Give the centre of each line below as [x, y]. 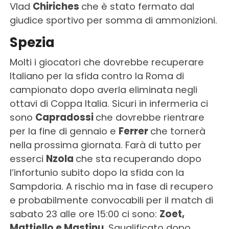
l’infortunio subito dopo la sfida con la [97, 173]
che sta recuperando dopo [138, 159]
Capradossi [65, 118]
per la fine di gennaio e [64, 131]
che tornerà [178, 131]
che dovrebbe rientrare [150, 118]
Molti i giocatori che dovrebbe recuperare [107, 62]
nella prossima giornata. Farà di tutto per [105, 145]
